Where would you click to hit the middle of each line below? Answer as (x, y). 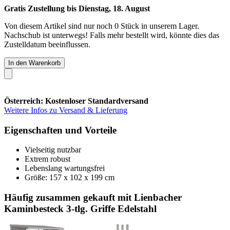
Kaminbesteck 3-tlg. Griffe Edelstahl (80, 208)
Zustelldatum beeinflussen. (47, 44)
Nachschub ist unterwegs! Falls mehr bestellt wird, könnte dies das (112, 35)
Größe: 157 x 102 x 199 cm (70, 178)
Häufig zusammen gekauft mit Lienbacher (93, 197)
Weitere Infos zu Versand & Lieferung (66, 110)
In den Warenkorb (34, 63)
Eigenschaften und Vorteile (60, 130)
